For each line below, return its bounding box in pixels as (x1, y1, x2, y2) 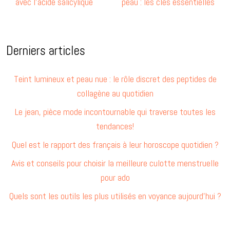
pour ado (100, 171, 130, 183)
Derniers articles (6, 42, 85, 59)
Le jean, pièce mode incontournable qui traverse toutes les (14, 105, 216, 118)
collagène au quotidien (76, 87, 154, 99)
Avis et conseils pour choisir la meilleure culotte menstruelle (11, 157, 219, 169)
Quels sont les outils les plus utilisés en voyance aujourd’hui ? (9, 189, 221, 202)
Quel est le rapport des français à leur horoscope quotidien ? (11, 138, 219, 150)
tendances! (96, 120, 134, 132)
